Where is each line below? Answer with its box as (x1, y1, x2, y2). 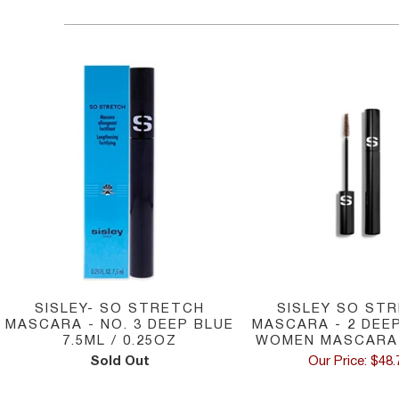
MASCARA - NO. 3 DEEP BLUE (4, 319, 234, 332)
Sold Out (89, 355, 150, 369)
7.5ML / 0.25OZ (61, 335, 177, 348)
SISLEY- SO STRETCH (34, 303, 205, 316)
